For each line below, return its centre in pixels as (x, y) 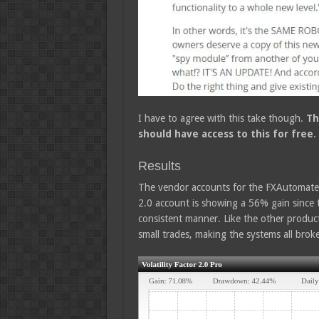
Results (159, 166)
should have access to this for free (225, 134)
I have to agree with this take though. (222, 118)
